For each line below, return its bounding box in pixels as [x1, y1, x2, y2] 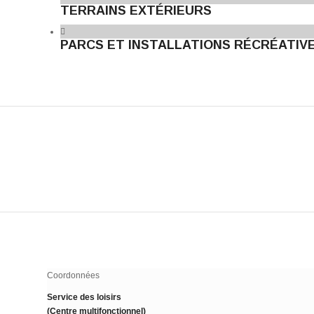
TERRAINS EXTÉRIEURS [60, 3, 212, 18]
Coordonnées [47, 270, 100, 280]
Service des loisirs [47, 292, 121, 302]
